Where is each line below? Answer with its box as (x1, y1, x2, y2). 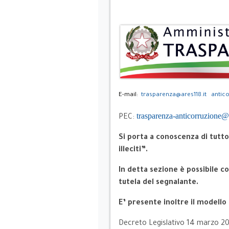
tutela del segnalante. (119, 178, 198, 187)
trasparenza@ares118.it (141, 91, 207, 99)
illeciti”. (119, 146, 148, 154)
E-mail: (119, 91, 141, 99)
